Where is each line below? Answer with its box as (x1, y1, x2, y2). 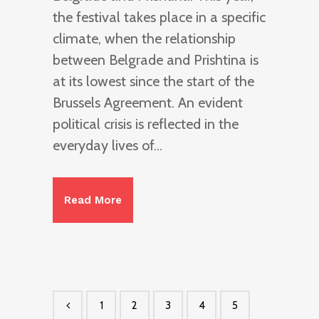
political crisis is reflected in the (53, 115, 239, 132)
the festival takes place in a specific (53, 8, 266, 26)
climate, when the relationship (53, 29, 236, 47)
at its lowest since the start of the (53, 72, 254, 90)
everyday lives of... (53, 136, 162, 154)
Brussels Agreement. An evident (53, 93, 243, 111)
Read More (64, 193, 122, 206)
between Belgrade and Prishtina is (53, 51, 258, 68)
